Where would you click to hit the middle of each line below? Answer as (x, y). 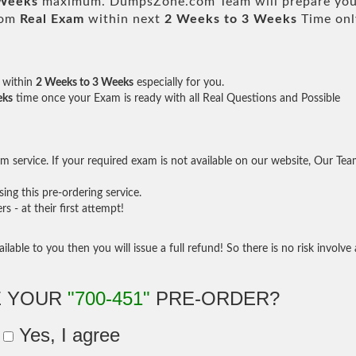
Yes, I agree (67, 335)
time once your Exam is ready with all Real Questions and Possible (176, 98)
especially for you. (179, 82)
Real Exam (52, 19)
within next (124, 19)
